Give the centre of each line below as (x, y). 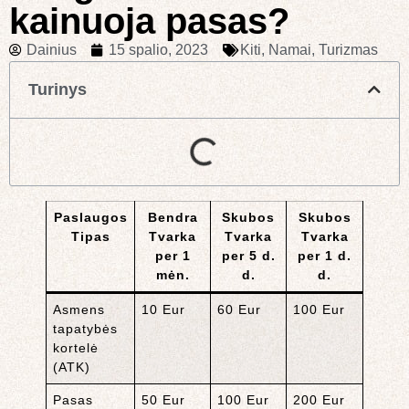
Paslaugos (90, 217)
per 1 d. (325, 255)
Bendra (173, 217)
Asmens (79, 309)
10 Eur (164, 309)
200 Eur (320, 399)
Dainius (52, 49)
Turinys (58, 89)
